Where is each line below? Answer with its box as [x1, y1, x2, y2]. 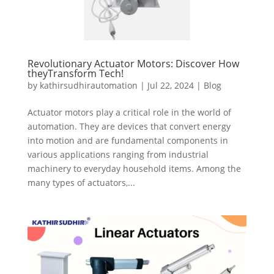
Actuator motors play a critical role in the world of [27, 106, 231, 118]
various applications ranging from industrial [27, 148, 209, 160]
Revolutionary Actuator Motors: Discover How [27, 56, 239, 70]
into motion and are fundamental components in [27, 134, 228, 146]
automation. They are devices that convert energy [27, 120, 231, 132]
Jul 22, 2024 [147, 79, 194, 91]
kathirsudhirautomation [39, 79, 138, 91]
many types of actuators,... [27, 176, 135, 188]
